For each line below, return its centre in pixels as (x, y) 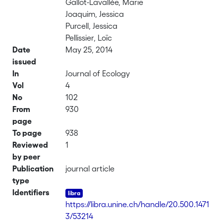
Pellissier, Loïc (89, 38)
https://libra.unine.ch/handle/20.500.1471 (138, 204)
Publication (33, 168)
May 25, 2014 (89, 50)
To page (27, 133)
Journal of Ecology (98, 73)
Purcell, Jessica (92, 26)
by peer (27, 157)
